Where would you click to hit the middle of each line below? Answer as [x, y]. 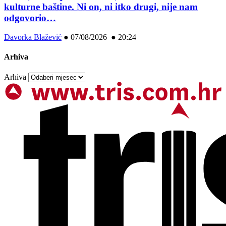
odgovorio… [30, 18]
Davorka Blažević [33, 37]
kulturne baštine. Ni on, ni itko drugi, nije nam [101, 7]
